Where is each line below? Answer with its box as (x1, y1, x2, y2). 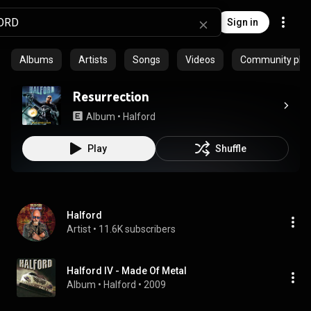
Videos (185, 54, 215, 65)
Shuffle (215, 143, 246, 154)
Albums (19, 54, 53, 65)
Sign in (227, 17, 258, 28)
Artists (78, 54, 108, 65)
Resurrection (72, 88, 149, 105)
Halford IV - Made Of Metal (67, 265, 187, 276)
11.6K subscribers (99, 224, 176, 235)
